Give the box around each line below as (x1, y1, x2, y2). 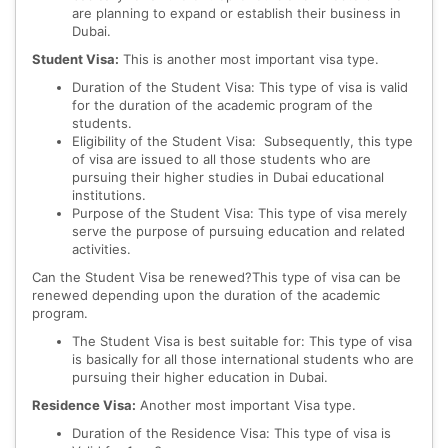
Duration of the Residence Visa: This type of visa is (72, 425, 391, 442)
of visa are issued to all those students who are (72, 151, 371, 168)
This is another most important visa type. (119, 51, 379, 68)
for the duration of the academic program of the (72, 97, 373, 114)
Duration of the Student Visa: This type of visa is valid (72, 79, 408, 96)
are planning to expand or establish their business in (72, 5, 401, 22)
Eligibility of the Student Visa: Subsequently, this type (72, 133, 413, 150)
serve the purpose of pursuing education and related (72, 223, 405, 240)
